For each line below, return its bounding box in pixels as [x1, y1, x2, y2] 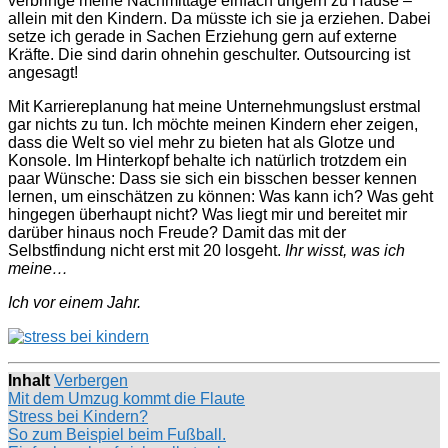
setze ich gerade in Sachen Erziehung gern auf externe [8, 27, 397, 45]
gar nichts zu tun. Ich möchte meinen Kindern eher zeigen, [8, 115, 418, 133]
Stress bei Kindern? [8, 407, 148, 425]
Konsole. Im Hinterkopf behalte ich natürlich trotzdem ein [8, 151, 407, 169]
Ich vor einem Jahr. [8, 293, 141, 311]
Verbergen [54, 371, 128, 389]
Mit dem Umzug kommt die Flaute [8, 389, 245, 407]
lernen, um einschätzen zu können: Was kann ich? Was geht [8, 187, 433, 205]
